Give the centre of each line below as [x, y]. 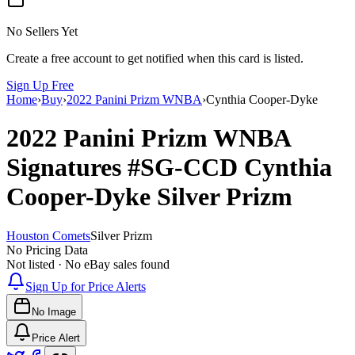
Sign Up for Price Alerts [86, 286]
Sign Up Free [40, 85]
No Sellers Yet [42, 31]
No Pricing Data [47, 250]
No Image [54, 311]
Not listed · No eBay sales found [88, 264]
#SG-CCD [186, 168]
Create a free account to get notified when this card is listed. [155, 58]
